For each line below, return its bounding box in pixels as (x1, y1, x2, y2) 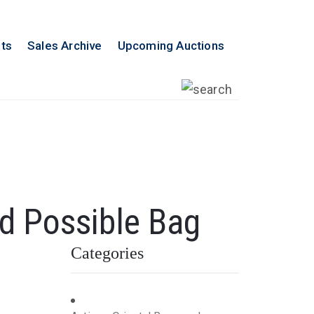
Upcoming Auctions (117, 39, 224, 53)
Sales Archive (27, 39, 102, 53)
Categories (71, 243, 144, 262)
